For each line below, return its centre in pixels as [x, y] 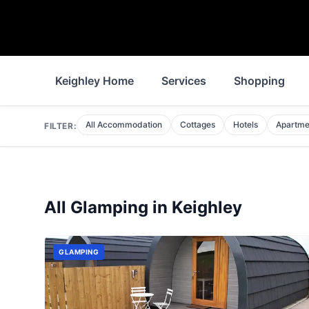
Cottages [198, 124]
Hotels [246, 124]
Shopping [259, 81]
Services [184, 81]
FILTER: [61, 126]
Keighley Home [94, 81]
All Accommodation [124, 124]
